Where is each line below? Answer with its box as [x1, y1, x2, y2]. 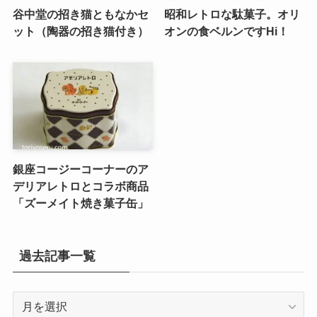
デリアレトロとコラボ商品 [12, 179, 149, 192]
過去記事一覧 [18, 248, 96, 263]
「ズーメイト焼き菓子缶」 [12, 196, 149, 209]
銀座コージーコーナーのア [12, 162, 149, 175]
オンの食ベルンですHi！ [164, 24, 289, 38]
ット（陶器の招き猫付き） [12, 24, 149, 38]
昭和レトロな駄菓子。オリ [164, 7, 301, 21]
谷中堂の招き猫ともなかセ [12, 7, 149, 21]
